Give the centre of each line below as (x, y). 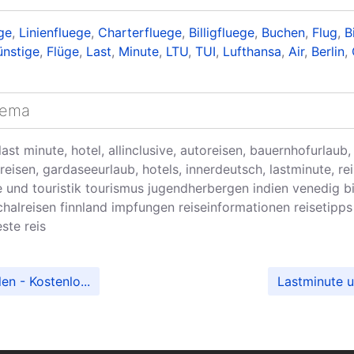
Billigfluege (222, 33)
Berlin (328, 52)
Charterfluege (140, 33)
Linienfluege (55, 33)
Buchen (283, 33)
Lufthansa (252, 52)
